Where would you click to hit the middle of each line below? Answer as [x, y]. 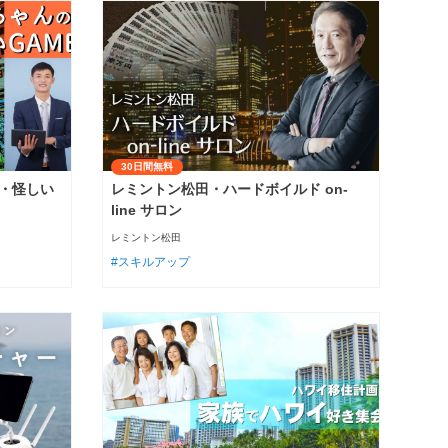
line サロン [146, 209]
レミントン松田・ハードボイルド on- [229, 188]
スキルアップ [153, 261]
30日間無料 [146, 166]
